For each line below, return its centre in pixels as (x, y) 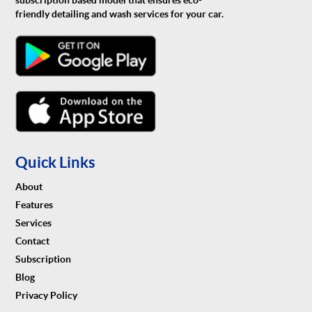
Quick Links (56, 162)
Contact (33, 241)
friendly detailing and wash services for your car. (120, 14)
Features (34, 204)
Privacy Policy (47, 295)
